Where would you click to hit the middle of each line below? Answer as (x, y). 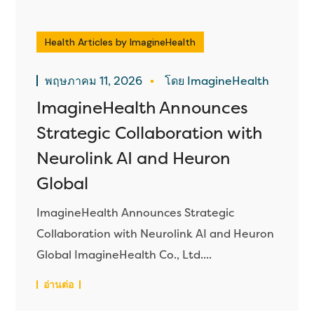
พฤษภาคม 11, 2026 (95, 81)
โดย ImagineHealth (217, 81)
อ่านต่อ (59, 285)
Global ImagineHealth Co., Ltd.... (124, 255)
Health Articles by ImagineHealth (121, 42)
